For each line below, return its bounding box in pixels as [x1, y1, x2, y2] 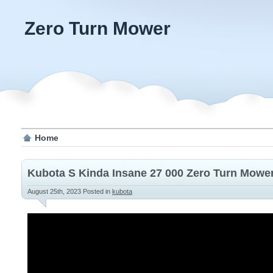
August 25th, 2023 [27, 188, 83, 195]
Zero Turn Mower [24, 18, 171, 38]
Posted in [83, 188, 112, 195]
